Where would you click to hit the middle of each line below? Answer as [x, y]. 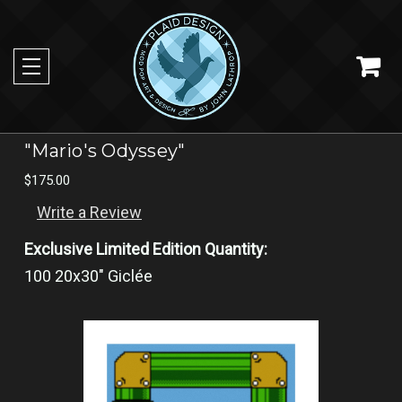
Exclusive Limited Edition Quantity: [146, 249]
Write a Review [89, 212]
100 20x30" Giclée [88, 275]
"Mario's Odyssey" [105, 151]
